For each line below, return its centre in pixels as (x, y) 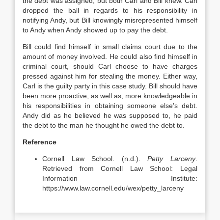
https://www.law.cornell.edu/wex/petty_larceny (113, 188)
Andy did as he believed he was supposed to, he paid (110, 115)
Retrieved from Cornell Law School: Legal (120, 168)
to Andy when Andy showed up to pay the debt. (95, 30)
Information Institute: (120, 178)
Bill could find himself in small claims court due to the (110, 47)
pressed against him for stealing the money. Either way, (110, 76)
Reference (40, 142)
